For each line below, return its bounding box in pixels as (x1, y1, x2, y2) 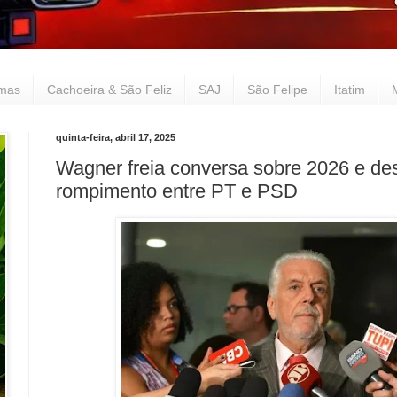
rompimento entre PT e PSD (56, 180, 298, 203)
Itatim (334, 82, 365, 97)
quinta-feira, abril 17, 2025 (56, 131, 175, 143)
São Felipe (247, 82, 307, 97)
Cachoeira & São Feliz (47, 82, 172, 97)
